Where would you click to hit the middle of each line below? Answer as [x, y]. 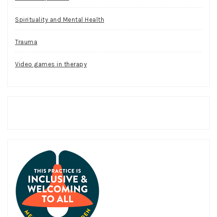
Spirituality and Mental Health [60, 20]
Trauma [26, 42]
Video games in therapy [51, 64]
